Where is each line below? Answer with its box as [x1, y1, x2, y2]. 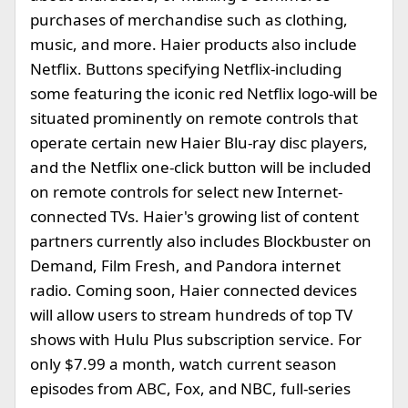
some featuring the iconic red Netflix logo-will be [30, 83, 378, 104]
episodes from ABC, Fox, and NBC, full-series [30, 378, 351, 399]
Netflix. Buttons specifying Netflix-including [30, 58, 342, 79]
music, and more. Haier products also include [30, 34, 357, 55]
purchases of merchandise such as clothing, [30, 9, 348, 30]
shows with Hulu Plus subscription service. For [30, 329, 362, 350]
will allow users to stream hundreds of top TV [30, 304, 352, 325]
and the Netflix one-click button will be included [30, 157, 371, 178]
